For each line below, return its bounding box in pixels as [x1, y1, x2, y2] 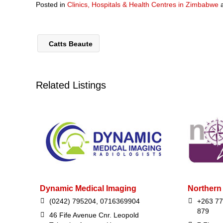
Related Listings [36, 80, 106, 91]
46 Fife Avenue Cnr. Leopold [49, 211, 139, 220]
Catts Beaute [47, 40, 93, 48]
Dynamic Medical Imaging [40, 184, 136, 193]
